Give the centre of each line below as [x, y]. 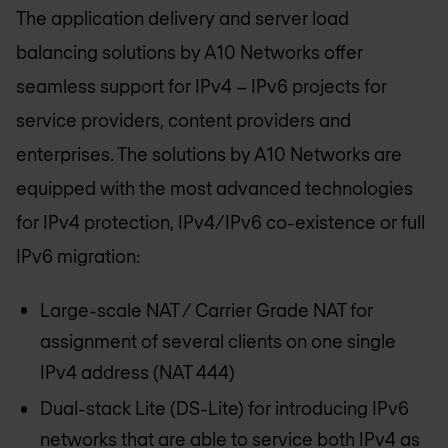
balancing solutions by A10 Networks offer [189, 51]
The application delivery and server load [182, 17]
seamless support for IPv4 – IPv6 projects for [201, 85]
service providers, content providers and [183, 119]
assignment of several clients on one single [218, 341]
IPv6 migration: [78, 255]
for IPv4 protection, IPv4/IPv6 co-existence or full [220, 221]
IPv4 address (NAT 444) [137, 372]
